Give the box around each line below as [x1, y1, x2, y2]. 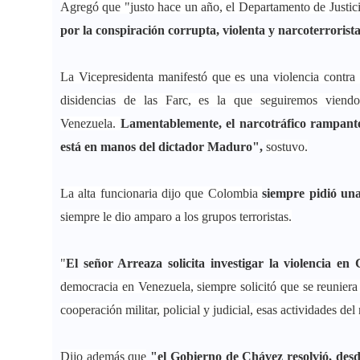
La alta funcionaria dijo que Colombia [60, 186, 263, 201]
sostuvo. [266, 140, 308, 154]
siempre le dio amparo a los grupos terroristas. [60, 210, 292, 224]
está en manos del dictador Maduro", [60, 140, 266, 154]
